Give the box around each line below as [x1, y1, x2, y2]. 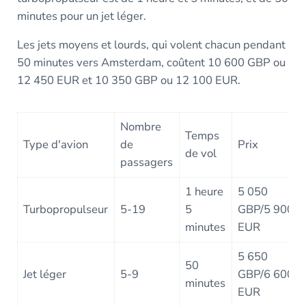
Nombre [120, 118, 162, 135]
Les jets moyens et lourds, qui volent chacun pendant [16, 36, 286, 53]
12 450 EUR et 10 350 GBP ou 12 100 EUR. [16, 72, 240, 88]
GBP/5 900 [238, 201, 294, 217]
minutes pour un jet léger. [16, 8, 146, 24]
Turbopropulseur [23, 201, 109, 217]
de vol [185, 145, 217, 161]
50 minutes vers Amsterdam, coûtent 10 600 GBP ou [16, 54, 286, 70]
